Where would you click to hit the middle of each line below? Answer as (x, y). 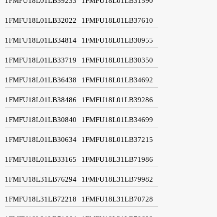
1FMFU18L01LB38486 (41, 100)
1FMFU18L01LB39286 (117, 100)
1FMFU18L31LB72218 (41, 199)
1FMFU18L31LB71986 (117, 159)
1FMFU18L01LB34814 (41, 40)
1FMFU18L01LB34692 (117, 80)
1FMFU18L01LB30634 (41, 139)
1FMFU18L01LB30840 (41, 119)
